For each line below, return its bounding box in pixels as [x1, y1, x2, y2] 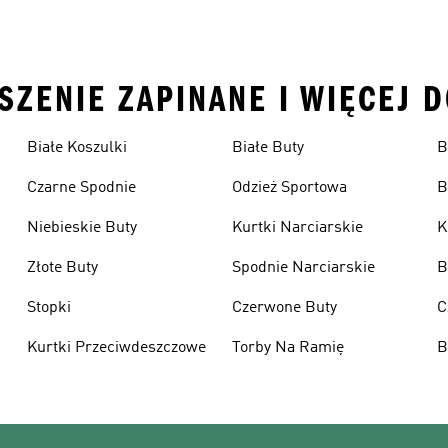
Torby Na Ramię [231, 340, 344, 356]
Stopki [26, 300, 71, 316]
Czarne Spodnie [26, 180, 136, 196]
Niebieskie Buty [26, 220, 137, 236]
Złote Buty [26, 260, 98, 276]
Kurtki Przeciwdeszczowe [26, 340, 206, 356]
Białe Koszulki [26, 140, 127, 156]
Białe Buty [231, 140, 304, 156]
